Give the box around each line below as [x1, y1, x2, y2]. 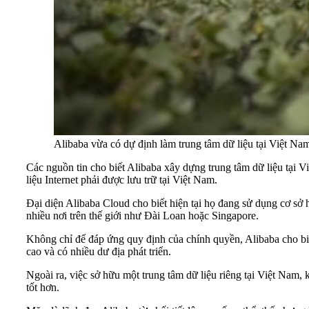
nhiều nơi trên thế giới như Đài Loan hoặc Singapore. [26, 209, 259, 221]
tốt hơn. [26, 281, 59, 293]
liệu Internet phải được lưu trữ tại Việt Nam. [26, 173, 217, 186]
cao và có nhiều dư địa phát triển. [26, 245, 171, 257]
